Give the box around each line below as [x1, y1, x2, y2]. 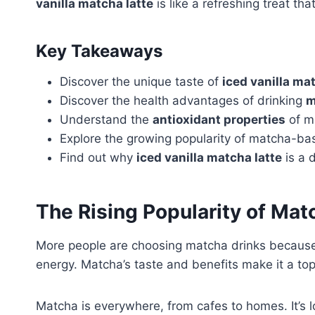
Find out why [60, 150, 136, 165]
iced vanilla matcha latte [136, 150, 282, 165]
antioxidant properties [153, 112, 285, 127]
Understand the [60, 112, 153, 127]
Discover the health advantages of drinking [60, 94, 306, 108]
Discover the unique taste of [60, 75, 222, 89]
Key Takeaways [36, 41, 162, 62]
